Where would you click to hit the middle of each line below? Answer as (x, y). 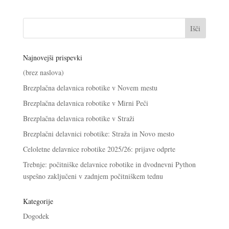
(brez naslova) (43, 72)
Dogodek (36, 216)
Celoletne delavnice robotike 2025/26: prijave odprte (99, 149)
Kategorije (38, 201)
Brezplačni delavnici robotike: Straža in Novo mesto (98, 133)
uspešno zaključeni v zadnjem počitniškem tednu (93, 176)
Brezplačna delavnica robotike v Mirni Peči (85, 103)
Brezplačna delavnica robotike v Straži (78, 118)
